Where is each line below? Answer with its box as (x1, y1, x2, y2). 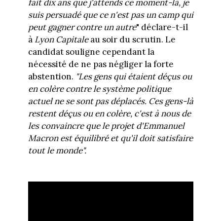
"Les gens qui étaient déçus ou (75, 71, 192, 82)
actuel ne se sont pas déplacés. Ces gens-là (28, 95, 193, 107)
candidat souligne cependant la (28, 46, 154, 57)
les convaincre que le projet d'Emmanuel (28, 120, 184, 131)
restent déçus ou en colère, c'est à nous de (28, 108, 191, 119)
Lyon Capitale (34, 34, 88, 45)
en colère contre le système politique (28, 83, 171, 94)
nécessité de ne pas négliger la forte (28, 58, 174, 70)
